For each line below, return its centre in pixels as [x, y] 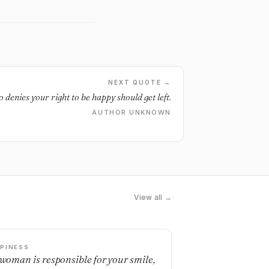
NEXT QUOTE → [140, 82]
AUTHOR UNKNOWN [131, 112]
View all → [153, 197]
